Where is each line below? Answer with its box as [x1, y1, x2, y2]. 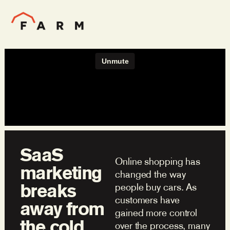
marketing [20, 161, 102, 184]
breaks [20, 179, 76, 202]
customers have [115, 194, 180, 206]
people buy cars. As [115, 181, 197, 193]
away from [20, 197, 104, 220]
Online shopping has [115, 155, 201, 167]
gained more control [115, 206, 198, 219]
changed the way [115, 168, 186, 180]
